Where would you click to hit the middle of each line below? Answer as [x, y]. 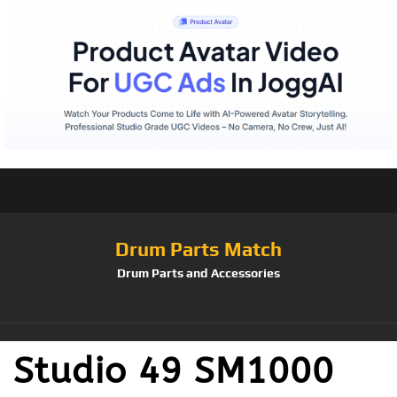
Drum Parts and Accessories [198, 272]
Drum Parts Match [198, 249]
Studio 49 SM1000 [174, 370]
